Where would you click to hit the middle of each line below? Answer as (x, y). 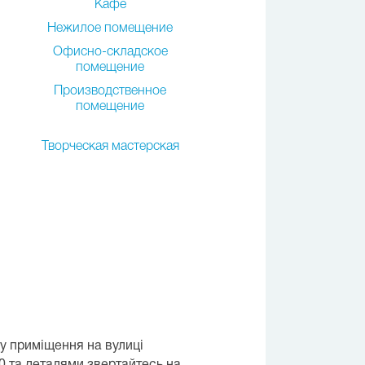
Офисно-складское (110, 52)
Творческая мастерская (110, 147)
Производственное (110, 91)
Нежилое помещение (110, 29)
